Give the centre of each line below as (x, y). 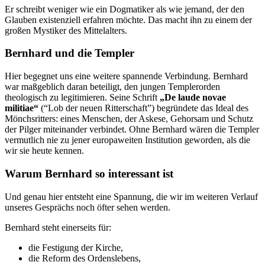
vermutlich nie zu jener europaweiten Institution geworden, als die (127, 140)
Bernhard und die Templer (70, 53)
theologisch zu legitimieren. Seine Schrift (82, 98)
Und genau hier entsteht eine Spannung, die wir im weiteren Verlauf (131, 196)
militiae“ (22, 108)
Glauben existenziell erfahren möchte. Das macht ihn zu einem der (128, 20)
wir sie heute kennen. (44, 151)
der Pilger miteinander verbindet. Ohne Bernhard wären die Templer (132, 130)
